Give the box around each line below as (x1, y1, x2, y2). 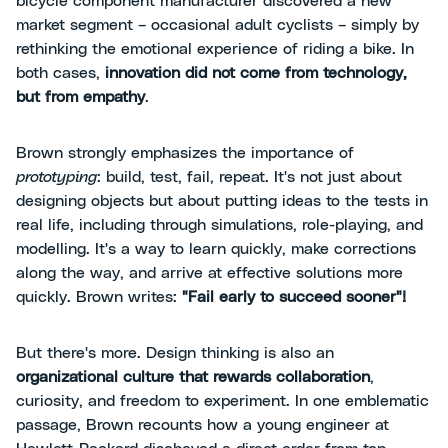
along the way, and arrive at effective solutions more (16, 265, 403, 282)
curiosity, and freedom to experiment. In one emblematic (16, 393, 429, 410)
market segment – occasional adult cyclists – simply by (16, 17, 419, 34)
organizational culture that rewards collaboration (16, 369, 370, 386)
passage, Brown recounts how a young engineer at (16, 417, 389, 434)
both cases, (16, 65, 105, 82)
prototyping (16, 169, 97, 186)
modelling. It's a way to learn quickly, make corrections (16, 241, 416, 258)
